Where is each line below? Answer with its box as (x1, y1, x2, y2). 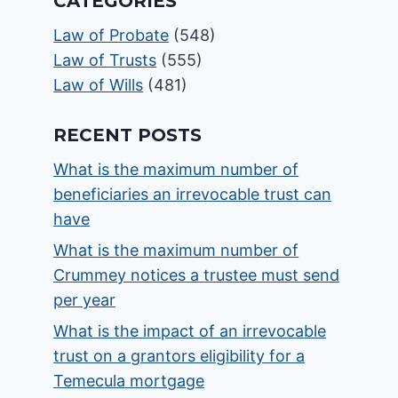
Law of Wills (53, 76, 144, 94)
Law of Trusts (53, 51, 157, 69)
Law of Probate (53, 26, 170, 44)
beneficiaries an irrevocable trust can (53, 185, 332, 203)
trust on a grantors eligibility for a (53, 346, 306, 366)
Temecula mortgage (53, 371, 205, 391)
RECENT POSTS (53, 124, 203, 146)
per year (53, 291, 116, 310)
